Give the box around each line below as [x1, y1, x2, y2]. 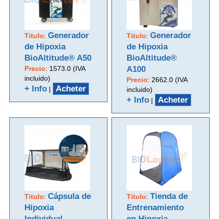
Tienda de [150, 191, 188, 201]
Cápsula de [48, 191, 91, 201]
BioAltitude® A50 [24, 53, 92, 63]
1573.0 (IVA [49, 64, 86, 72]
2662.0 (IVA [152, 75, 188, 84]
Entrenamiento [127, 202, 184, 212]
